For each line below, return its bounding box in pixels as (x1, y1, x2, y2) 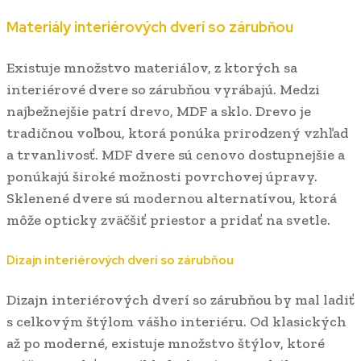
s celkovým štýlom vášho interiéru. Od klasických (6, 312, 346, 330)
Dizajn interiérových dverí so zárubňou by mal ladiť (6, 290, 355, 309)
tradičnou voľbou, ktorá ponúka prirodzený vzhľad (6, 123, 349, 142)
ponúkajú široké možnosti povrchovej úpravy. (6, 167, 317, 185)
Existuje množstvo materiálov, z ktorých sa (6, 58, 297, 77)
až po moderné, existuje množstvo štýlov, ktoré (6, 334, 325, 352)
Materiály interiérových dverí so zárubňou (6, 17, 293, 36)
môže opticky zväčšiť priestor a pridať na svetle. (6, 210, 330, 229)
